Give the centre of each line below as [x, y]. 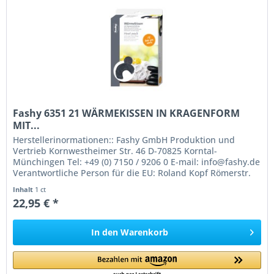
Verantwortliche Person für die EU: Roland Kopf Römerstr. [132, 172]
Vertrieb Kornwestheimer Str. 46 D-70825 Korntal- [115, 150]
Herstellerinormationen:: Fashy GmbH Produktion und [124, 139]
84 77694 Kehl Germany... [65, 183]
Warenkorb [145, 232]
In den [105, 232]
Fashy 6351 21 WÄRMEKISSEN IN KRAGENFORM [127, 113]
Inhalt [24, 189]
